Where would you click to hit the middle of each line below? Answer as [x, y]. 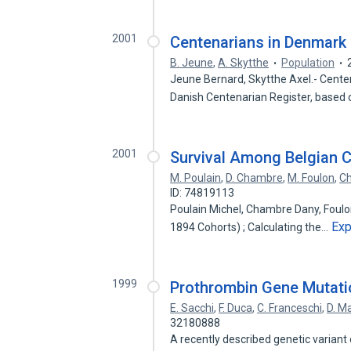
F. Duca [236, 308]
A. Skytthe [244, 63]
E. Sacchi [192, 308]
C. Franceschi [290, 308]
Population [308, 63]
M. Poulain [196, 178]
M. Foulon [311, 178]
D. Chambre [255, 178]
